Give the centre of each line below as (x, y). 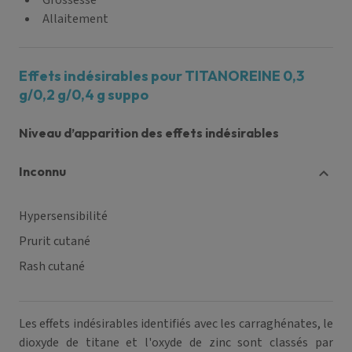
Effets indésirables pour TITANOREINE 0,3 (161, 76)
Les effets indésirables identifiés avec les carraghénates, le (176, 324)
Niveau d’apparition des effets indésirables (149, 133)
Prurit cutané (55, 241)
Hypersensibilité (63, 216)
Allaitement (75, 19)
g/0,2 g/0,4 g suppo (84, 95)
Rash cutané (52, 266)
